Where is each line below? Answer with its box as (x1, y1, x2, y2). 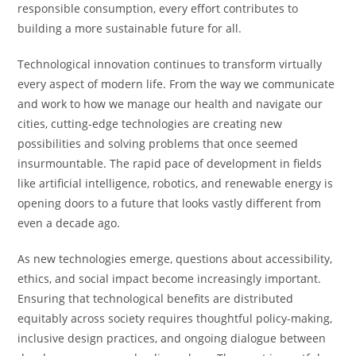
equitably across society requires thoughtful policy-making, (17, 311, 333, 326)
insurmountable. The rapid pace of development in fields (17, 156, 323, 171)
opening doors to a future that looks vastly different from (17, 195, 322, 211)
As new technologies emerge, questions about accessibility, (17, 251, 333, 266)
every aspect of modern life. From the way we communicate (17, 76, 335, 91)
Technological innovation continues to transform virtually (17, 56, 323, 72)
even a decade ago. (17, 215, 121, 230)
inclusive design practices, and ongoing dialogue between (17, 331, 327, 346)
